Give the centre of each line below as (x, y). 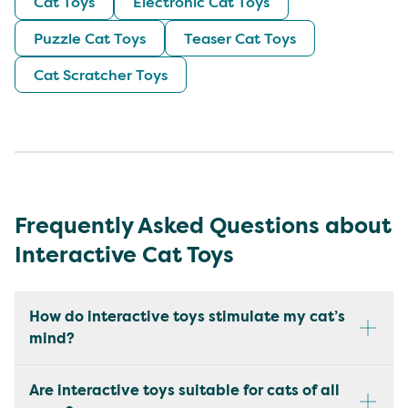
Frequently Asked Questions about (203, 225)
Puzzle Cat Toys (90, 38)
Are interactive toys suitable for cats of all (184, 390)
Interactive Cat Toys (124, 255)
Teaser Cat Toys (240, 38)
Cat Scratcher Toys (101, 74)
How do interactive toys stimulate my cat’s (187, 316)
